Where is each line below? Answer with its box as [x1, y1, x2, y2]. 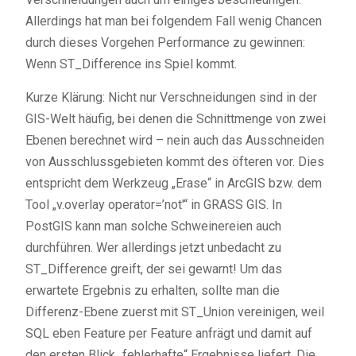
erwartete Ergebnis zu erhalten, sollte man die [25, 283, 280, 298]
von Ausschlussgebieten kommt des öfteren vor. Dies [25, 154, 324, 169]
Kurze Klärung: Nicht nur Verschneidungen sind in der [25, 90, 317, 105]
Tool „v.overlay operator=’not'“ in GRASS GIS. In [25, 197, 282, 212]
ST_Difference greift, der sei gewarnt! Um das [25, 261, 282, 277]
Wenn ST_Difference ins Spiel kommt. [25, 56, 237, 72]
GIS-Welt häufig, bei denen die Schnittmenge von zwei [25, 111, 326, 126]
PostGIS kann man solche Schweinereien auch [25, 219, 281, 234]
